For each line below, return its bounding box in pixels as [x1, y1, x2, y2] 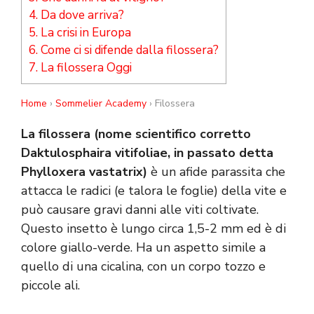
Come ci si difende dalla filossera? [38, 42, 219, 59]
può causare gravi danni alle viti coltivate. [21, 201, 259, 219]
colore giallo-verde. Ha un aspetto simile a [21, 239, 266, 257]
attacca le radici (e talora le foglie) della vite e [21, 182, 287, 200]
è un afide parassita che [147, 163, 285, 181]
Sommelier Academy [55, 97, 146, 111]
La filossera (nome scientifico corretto [21, 125, 251, 143]
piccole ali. [21, 277, 80, 294]
